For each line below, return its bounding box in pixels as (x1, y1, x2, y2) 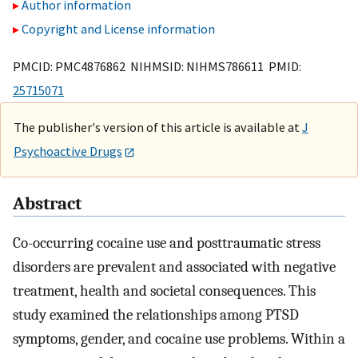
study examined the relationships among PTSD (13, 306, 299, 324)
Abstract (13, 193, 82, 215)
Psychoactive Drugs (14, 142, 122, 159)
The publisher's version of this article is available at (14, 118, 302, 135)
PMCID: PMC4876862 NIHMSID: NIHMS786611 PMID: (13, 58, 301, 74)
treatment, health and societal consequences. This (13, 282, 316, 300)
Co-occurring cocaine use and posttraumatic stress (13, 234, 320, 253)
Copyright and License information (22, 21, 215, 38)
